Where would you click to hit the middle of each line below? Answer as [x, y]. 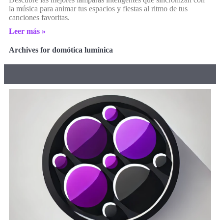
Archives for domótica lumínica [61, 50]
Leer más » [27, 31]
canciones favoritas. [39, 17]
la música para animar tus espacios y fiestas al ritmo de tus [98, 8]
